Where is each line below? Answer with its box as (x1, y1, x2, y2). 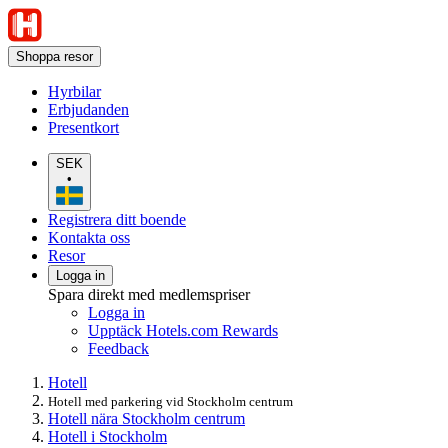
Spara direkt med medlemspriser (48, 285, 250, 303)
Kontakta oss (48, 228, 130, 246)
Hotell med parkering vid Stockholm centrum (48, 393, 293, 409)
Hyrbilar (48, 83, 101, 100)
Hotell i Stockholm (48, 427, 167, 445)
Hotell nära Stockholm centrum (48, 409, 245, 427)
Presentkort (48, 119, 119, 136)
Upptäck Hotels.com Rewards (88, 321, 278, 339)
